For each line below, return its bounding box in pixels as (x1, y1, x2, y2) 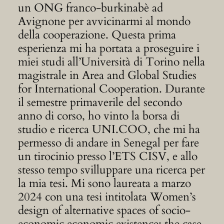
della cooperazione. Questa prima (17, 27, 176, 43)
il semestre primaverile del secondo (17, 94, 182, 110)
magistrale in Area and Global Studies (17, 67, 196, 83)
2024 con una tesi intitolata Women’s (17, 189, 196, 205)
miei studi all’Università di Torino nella (17, 54, 205, 70)
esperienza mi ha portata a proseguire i (17, 40, 199, 56)
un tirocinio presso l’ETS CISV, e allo (17, 148, 197, 164)
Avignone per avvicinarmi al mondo (17, 13, 190, 29)
